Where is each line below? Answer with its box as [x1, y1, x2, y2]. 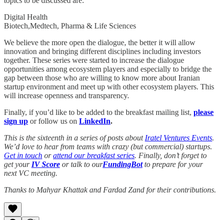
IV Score [31, 160, 60, 168]
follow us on [38, 116, 79, 125]
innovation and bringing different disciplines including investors [4, 47, 201, 55]
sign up [4, 116, 28, 125]
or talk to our [60, 160, 103, 168]
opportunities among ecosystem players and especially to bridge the [4, 64, 212, 73]
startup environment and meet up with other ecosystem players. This [4, 82, 214, 91]
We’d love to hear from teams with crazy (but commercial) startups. [4, 142, 212, 151]
